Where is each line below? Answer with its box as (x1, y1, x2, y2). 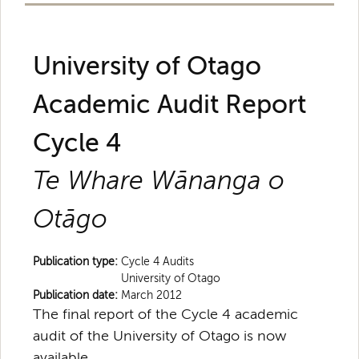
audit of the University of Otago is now (33, 328, 286, 344)
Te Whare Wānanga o (33, 167, 284, 195)
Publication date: (33, 289, 121, 301)
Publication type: (33, 256, 121, 268)
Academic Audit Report (33, 90, 306, 119)
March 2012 (121, 289, 182, 301)
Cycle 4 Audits (121, 256, 194, 268)
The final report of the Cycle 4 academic (33, 306, 298, 322)
